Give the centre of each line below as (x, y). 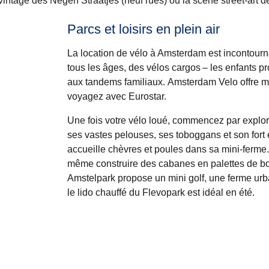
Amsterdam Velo (203, 82)
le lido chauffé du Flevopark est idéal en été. (161, 193)
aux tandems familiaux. (117, 82)
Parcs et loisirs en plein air (144, 29)
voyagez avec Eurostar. (117, 97)
